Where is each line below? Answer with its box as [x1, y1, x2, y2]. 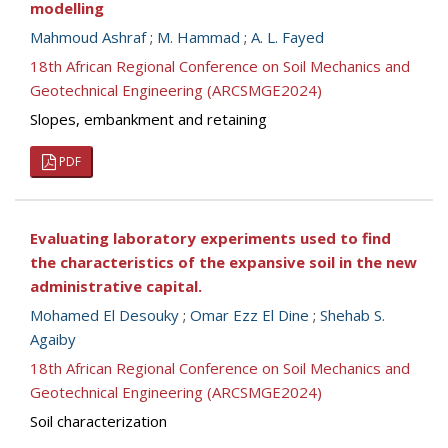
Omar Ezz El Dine [190, 305, 309, 325]
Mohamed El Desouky [30, 305, 179, 325]
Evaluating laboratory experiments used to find [30, 228, 391, 248]
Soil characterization [30, 411, 167, 431]
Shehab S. [320, 305, 385, 325]
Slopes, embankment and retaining [30, 109, 267, 129]
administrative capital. [30, 276, 202, 296]
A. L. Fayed [251, 27, 324, 47]
